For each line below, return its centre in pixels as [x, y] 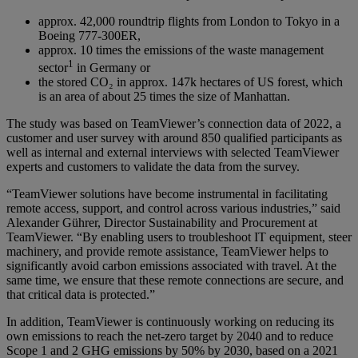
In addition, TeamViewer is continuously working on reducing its [170, 322]
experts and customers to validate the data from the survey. [153, 167]
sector [53, 68]
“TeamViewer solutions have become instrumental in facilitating [167, 194]
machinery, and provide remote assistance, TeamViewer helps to [167, 252]
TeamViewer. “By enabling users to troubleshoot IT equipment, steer [179, 237]
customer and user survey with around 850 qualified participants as [174, 138]
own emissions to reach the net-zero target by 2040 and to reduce [170, 336]
